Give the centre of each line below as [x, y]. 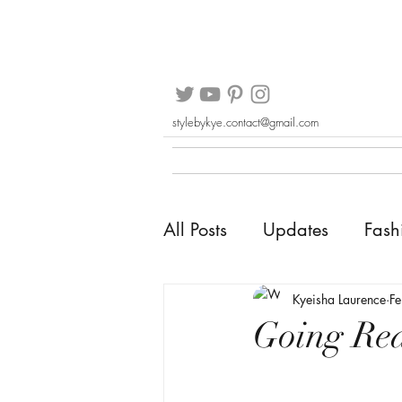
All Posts [195, 230]
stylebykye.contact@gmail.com [245, 122]
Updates [296, 230]
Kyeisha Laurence [339, 299]
